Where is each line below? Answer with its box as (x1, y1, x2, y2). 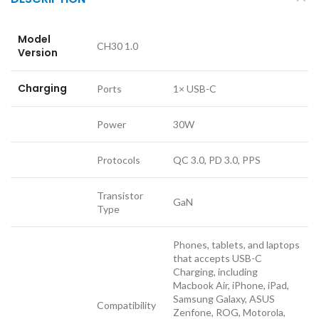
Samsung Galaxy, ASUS (173, 292, 275, 305)
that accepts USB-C (173, 251, 262, 264)
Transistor (97, 189, 143, 202)
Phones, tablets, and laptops (173, 238, 300, 251)
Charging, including (173, 265, 258, 278)
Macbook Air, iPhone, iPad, (173, 278, 289, 291)
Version (18, 45, 58, 60)
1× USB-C (173, 82, 216, 95)
